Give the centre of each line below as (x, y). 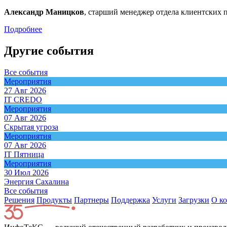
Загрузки (194, 200)
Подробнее (23, 29)
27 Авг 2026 (25, 90)
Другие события (49, 50)
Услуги (164, 200)
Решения (19, 200)
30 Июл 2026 (26, 172)
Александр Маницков (44, 12)
